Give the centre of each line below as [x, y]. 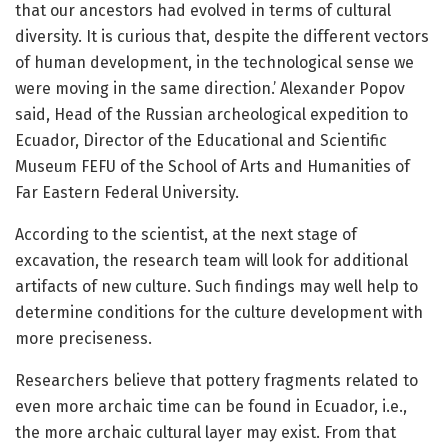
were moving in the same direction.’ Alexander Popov [210, 89]
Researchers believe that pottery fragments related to [216, 381]
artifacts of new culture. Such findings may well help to [216, 287]
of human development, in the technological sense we [214, 63]
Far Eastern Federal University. [127, 193]
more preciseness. [83, 339]
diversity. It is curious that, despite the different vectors [222, 37]
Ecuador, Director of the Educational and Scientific [201, 141]
